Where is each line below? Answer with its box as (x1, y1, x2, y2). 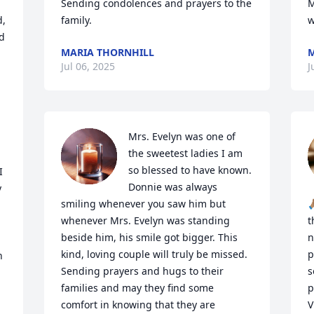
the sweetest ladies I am (128, 146, 243, 160)
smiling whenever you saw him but (61, 197, 226, 210)
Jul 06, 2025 (61, 60, 116, 73)
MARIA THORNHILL (61, 46, 155, 59)
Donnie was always (128, 180, 218, 193)
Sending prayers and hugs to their (61, 264, 224, 278)
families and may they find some (61, 281, 214, 294)
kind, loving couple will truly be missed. (61, 247, 248, 261)
